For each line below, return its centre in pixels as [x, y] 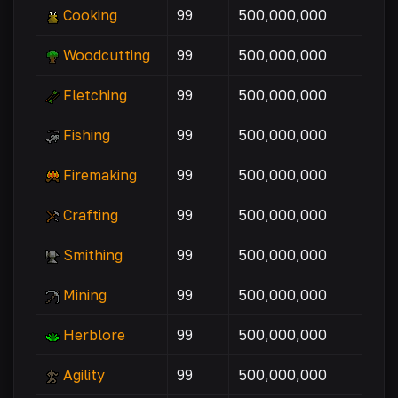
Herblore [94, 335]
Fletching [95, 95]
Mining [85, 295]
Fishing [87, 135]
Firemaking [100, 175]
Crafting [91, 215]
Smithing [93, 255]
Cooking [90, 15]
